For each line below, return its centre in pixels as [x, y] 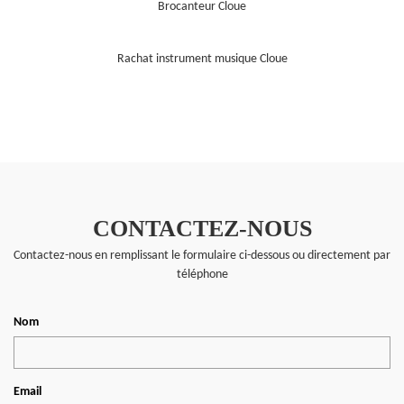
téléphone [202, 275]
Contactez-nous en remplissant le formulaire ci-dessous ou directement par [202, 256]
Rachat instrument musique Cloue [202, 60]
